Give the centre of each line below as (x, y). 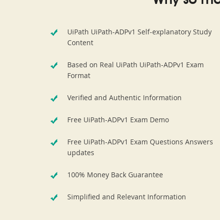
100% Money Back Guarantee (115, 175)
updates (81, 152)
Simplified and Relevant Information (127, 197)
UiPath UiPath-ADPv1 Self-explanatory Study (139, 32)
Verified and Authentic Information (124, 97)
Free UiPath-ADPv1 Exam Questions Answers (140, 142)
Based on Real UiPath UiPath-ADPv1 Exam (136, 65)
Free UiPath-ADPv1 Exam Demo (118, 120)
